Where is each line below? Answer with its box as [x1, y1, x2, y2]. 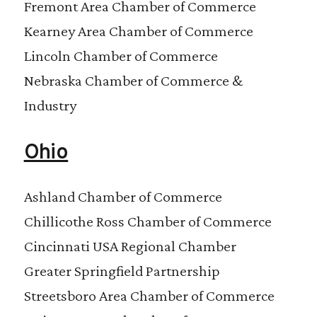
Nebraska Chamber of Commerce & [23, 71, 243, 90]
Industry [23, 96, 76, 115]
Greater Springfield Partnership [23, 262, 220, 280]
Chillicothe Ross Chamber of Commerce [23, 212, 272, 231]
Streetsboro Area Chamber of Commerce [23, 287, 275, 305]
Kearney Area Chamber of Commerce [23, 22, 253, 40]
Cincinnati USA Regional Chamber [23, 237, 236, 255]
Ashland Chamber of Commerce [23, 188, 222, 206]
